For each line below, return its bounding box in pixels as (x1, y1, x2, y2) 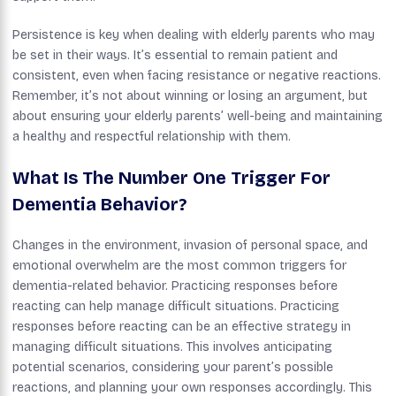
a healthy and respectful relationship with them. (12, 128, 291, 144)
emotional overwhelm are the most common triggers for (12, 257, 346, 273)
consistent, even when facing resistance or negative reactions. (12, 67, 381, 83)
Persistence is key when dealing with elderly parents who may (12, 27, 375, 42)
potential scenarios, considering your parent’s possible (12, 359, 333, 375)
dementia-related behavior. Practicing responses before (12, 278, 338, 293)
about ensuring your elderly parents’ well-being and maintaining (12, 108, 383, 124)
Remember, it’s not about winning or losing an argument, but (12, 88, 368, 103)
